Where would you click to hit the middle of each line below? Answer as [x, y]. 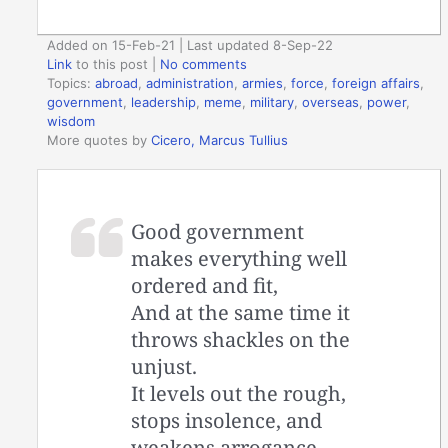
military [272, 102]
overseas [331, 102]
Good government [218, 231]
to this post [110, 64]
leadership [164, 102]
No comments [204, 64]
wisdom [71, 121]
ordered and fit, [205, 285]
